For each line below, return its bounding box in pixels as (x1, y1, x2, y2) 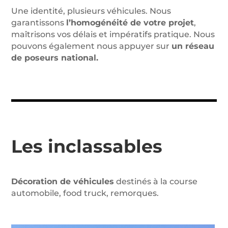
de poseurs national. (11, 53, 99, 63)
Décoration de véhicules (11, 177, 115, 187)
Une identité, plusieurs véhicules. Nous (11, 6, 172, 16)
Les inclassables (11, 135, 163, 158)
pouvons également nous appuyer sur (11, 41, 172, 51)
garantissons (11, 18, 67, 28)
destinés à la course (114, 177, 198, 187)
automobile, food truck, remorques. (11, 188, 159, 198)
